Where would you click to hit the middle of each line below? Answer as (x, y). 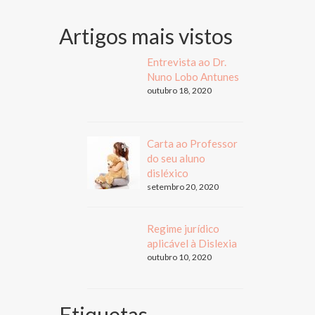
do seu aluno (176, 158)
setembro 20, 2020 (182, 186)
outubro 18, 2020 (179, 90)
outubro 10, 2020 (179, 257)
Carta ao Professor (192, 143)
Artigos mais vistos (146, 36)
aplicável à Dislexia (192, 243)
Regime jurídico (183, 228)
